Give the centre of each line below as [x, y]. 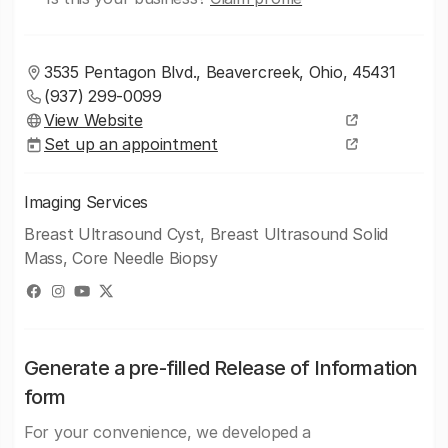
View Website [93, 120]
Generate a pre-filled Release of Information [221, 368]
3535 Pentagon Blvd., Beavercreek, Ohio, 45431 [220, 72]
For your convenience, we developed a [168, 432]
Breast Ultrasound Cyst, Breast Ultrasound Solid [206, 234]
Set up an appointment [131, 144]
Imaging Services [86, 202]
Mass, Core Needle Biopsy [121, 258]
